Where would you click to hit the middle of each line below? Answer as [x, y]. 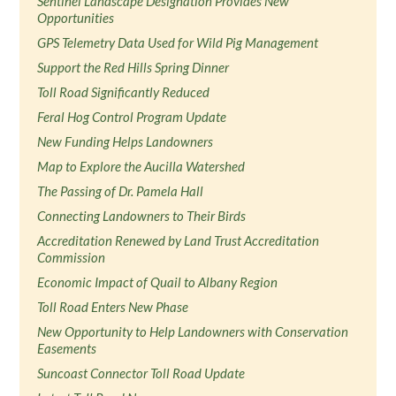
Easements [67, 348]
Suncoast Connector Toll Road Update [141, 373]
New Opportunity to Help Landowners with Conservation [193, 331]
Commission [72, 257]
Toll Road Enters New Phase [113, 307]
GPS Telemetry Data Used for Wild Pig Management [178, 42]
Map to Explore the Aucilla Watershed [141, 166]
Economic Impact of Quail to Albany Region [158, 282]
